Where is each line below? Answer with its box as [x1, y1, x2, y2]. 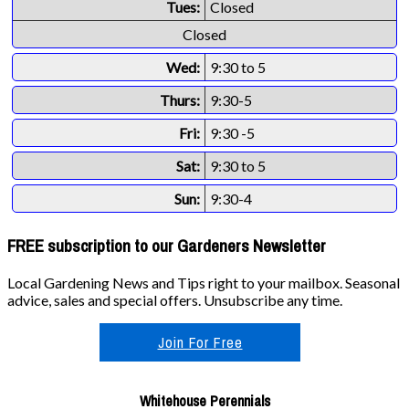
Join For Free [157, 332, 243, 353]
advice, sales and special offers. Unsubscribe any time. [7, 291, 342, 309]
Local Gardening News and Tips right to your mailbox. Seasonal [7, 274, 400, 292]
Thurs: [160, 90, 200, 109]
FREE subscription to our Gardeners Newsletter [7, 234, 326, 257]
